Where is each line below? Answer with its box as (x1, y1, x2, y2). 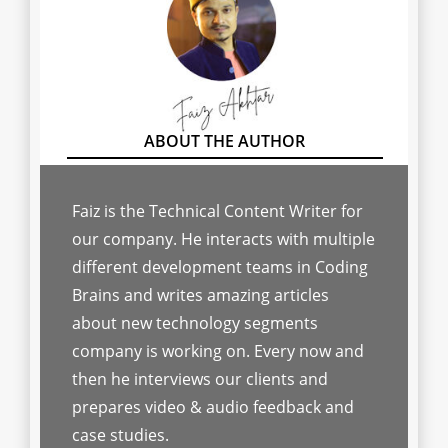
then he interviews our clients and (72, 368, 328, 391)
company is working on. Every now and (72, 340, 364, 363)
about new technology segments (72, 312, 318, 335)
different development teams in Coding (72, 256, 368, 279)
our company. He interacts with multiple (72, 228, 375, 251)
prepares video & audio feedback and (72, 396, 354, 419)
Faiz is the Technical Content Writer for (72, 200, 363, 223)
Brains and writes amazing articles (72, 284, 329, 307)
